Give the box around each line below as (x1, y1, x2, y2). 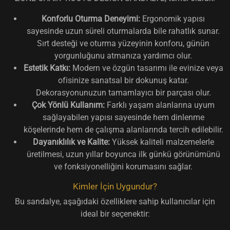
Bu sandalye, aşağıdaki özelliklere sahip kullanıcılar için (15, 196, 215, 206)
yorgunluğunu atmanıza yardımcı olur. (54, 50, 192, 61)
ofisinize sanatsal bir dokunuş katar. (57, 75, 189, 85)
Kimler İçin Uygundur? (73, 181, 157, 191)
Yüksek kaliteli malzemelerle (109, 137, 214, 147)
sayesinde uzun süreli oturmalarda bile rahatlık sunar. (27, 26, 220, 36)
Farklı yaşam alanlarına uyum (105, 100, 215, 110)
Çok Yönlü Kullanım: (32, 100, 105, 110)
